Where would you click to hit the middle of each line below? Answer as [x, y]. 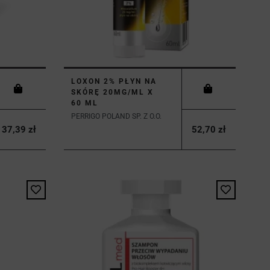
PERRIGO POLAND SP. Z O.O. [116, 116]
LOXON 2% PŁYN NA [114, 81]
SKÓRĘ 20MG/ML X [112, 92]
